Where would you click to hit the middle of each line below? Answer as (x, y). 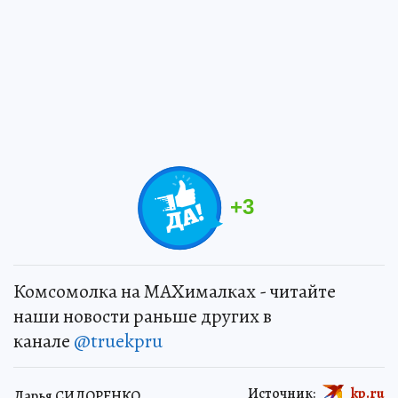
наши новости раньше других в (143, 317)
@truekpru (118, 342)
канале (44, 342)
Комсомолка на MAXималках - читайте (175, 292)
